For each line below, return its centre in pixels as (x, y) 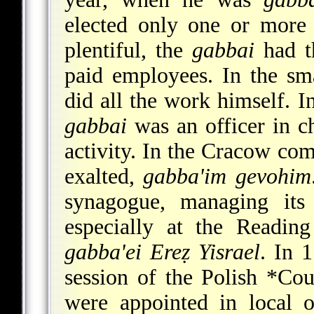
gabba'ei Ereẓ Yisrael (163, 252)
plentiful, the (128, 50)
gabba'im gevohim (227, 176)
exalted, (104, 176)
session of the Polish (166, 277)
